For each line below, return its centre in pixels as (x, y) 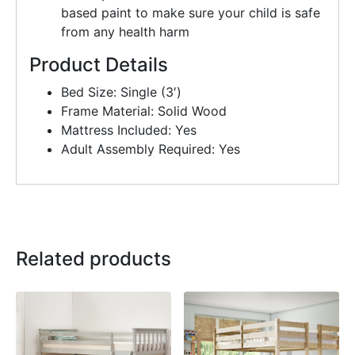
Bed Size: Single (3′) (121, 92)
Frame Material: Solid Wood (144, 111)
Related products (94, 259)
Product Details (99, 65)
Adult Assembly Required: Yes (151, 149)
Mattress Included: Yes (129, 130)
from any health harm (125, 32)
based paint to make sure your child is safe (191, 13)
